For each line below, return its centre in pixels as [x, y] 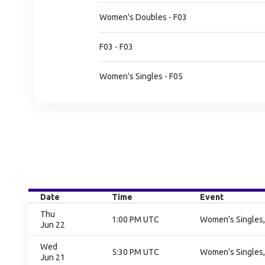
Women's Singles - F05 [141, 76]
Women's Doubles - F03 [143, 17]
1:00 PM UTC [135, 219]
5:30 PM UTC [135, 252]
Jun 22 [53, 225]
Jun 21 [53, 257]
